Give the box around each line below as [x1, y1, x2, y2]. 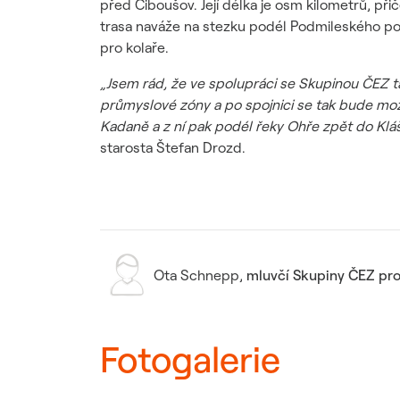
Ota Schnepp [154, 266, 239, 284]
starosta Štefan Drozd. [100, 138, 246, 156]
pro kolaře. [100, 38, 169, 56]
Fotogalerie [100, 337, 280, 381]
